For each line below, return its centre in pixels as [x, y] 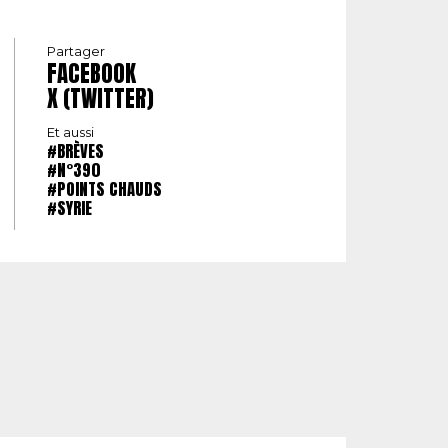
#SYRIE [69, 208]
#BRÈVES [75, 151]
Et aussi [70, 132]
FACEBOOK [91, 73]
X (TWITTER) [100, 98]
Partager [76, 51]
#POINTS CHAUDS [104, 189]
